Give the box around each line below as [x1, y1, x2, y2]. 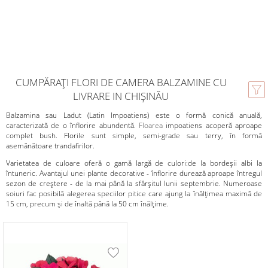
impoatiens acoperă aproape [162, 120, 262, 130]
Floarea [138, 120, 163, 130]
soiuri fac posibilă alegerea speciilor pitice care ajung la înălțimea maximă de [6, 188, 262, 199]
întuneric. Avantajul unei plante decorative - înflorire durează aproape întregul [6, 168, 262, 178]
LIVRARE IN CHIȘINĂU [73, 89, 169, 103]
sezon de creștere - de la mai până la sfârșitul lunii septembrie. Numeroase [6, 178, 262, 188]
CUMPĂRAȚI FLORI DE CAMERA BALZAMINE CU [15, 75, 227, 89]
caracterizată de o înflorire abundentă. [6, 120, 139, 130]
